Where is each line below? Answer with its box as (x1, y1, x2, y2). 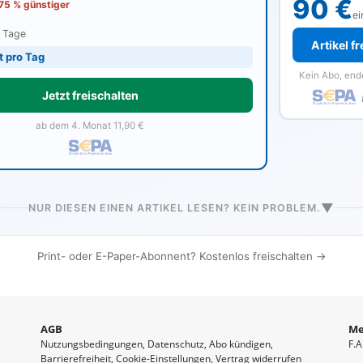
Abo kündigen (209, 336, 271, 351)
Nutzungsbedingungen (41, 336, 143, 351)
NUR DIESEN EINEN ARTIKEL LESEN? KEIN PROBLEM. (28, 201, 321, 214)
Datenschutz (147, 336, 204, 351)
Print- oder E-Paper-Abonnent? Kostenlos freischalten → (36, 249, 327, 263)
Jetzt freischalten (41, 88, 139, 102)
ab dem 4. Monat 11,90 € (36, 119, 145, 131)
